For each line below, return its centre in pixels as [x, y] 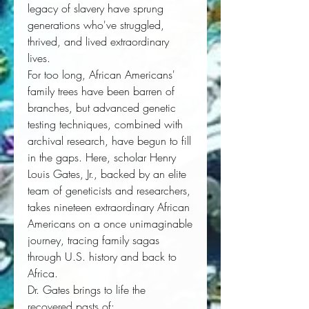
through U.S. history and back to [102, 257]
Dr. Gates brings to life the [87, 290]
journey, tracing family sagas [93, 240]
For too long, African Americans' [101, 75]
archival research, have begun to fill [109, 141]
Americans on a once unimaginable [110, 224]
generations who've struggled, [96, 25]
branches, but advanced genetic [102, 108]
